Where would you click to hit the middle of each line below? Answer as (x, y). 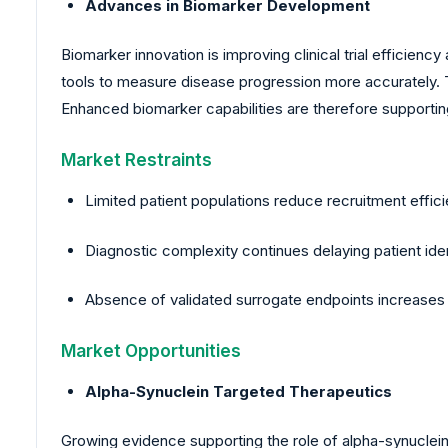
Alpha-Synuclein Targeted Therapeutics (238, 391)
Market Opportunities (151, 350)
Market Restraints (136, 160)
